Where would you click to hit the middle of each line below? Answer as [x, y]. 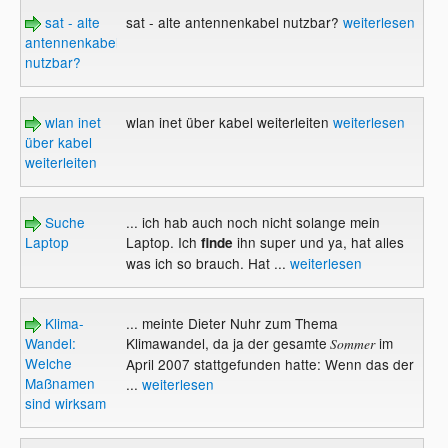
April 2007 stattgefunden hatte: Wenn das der [269, 363]
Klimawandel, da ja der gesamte [226, 342]
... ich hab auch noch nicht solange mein [252, 221]
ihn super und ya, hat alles [318, 241]
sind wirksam [66, 402]
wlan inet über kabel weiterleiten [229, 121]
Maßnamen [60, 382]
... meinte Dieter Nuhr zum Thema [231, 322]
